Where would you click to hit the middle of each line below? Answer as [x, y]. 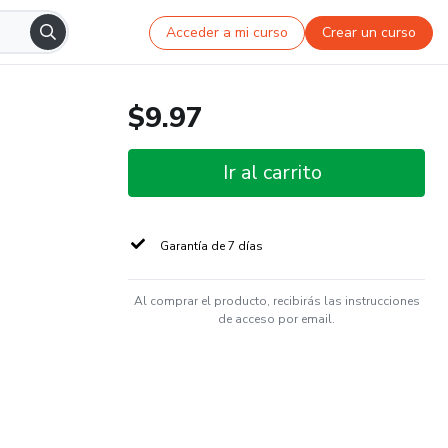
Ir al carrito [272, 172]
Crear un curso [369, 32]
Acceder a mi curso [227, 32]
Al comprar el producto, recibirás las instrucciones [276, 301]
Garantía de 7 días [211, 246]
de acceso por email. [276, 319]
